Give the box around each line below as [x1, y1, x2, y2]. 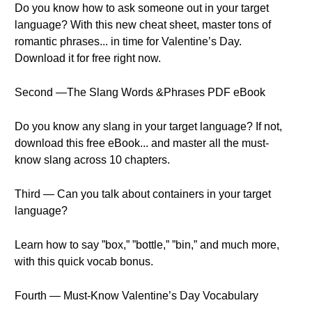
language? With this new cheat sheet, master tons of [15, 19, 271, 31]
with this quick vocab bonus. [15, 256, 153, 267]
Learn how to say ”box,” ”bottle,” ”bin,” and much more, [15, 239, 279, 251]
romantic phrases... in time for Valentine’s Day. [15, 36, 242, 47]
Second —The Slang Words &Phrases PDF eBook [15, 86, 265, 98]
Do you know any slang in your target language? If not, [15, 120, 282, 132]
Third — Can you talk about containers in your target [15, 188, 271, 200]
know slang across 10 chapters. [15, 154, 170, 166]
